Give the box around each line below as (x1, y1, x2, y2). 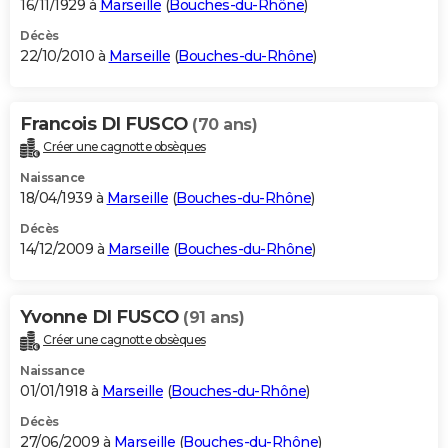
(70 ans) (192, 115, 257, 135)
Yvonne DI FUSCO (20, 306, 183, 329)
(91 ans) (183, 308, 244, 328)
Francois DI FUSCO (20, 113, 192, 136)
